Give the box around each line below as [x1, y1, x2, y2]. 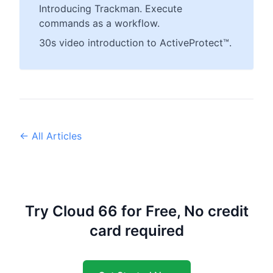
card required [89, 221, 184, 239]
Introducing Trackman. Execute [39, 2, 182, 15]
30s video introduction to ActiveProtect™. [39, 36, 232, 49]
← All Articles [19, 129, 82, 142]
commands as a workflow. [39, 16, 160, 29]
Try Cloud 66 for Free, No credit [24, 202, 249, 220]
